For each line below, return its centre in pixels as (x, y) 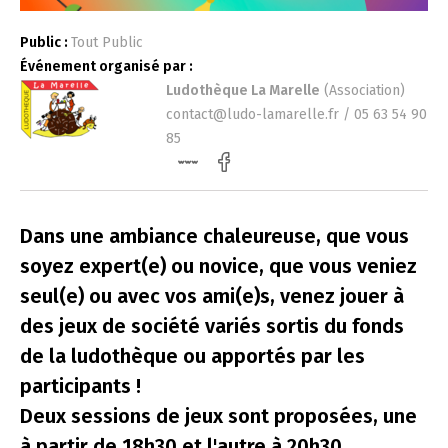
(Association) (362, 91)
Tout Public (107, 43)
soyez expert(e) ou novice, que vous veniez (218, 266)
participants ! (80, 386)
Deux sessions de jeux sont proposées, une (218, 416)
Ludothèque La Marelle (242, 91)
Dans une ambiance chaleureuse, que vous (214, 236)
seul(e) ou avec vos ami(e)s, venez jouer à (212, 296)
